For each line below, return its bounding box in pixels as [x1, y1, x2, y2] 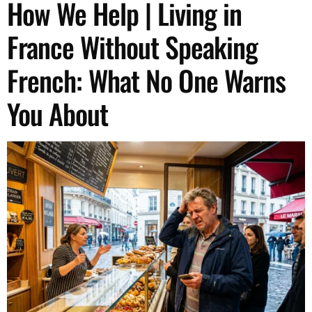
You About [7, 93, 108, 134]
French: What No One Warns [7, 59, 286, 101]
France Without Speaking [7, 26, 258, 68]
